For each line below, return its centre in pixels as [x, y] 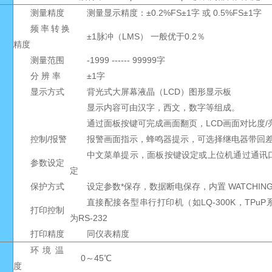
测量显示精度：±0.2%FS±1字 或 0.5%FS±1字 [174, 13]
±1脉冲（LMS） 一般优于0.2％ [146, 36]
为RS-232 [88, 218]
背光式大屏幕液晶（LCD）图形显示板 [159, 92]
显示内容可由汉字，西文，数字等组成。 [163, 107]
